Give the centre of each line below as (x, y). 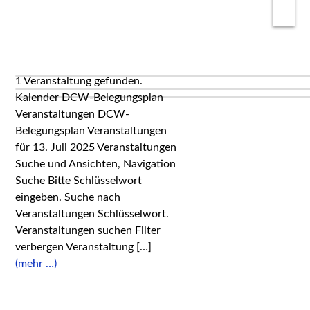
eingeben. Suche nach (68, 197)
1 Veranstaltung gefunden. (79, 81)
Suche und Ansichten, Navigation (96, 164)
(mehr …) (36, 264)
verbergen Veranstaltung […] (84, 247)
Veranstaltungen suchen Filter (88, 230)
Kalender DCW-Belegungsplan (90, 98)
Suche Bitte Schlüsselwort (79, 181)
